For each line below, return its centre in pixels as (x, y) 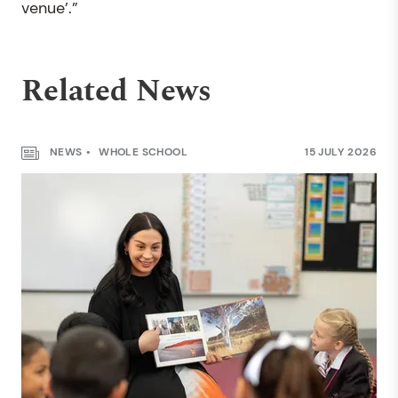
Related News (116, 92)
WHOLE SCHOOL (142, 152)
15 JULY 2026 (341, 152)
